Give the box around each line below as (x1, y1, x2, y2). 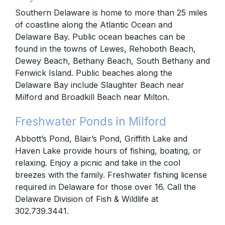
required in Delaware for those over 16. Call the (15, 182, 196, 192)
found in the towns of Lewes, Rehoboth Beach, (15, 43, 196, 54)
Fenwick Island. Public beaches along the (15, 67, 172, 78)
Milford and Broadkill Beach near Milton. (15, 91, 169, 102)
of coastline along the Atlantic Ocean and (15, 19, 172, 30)
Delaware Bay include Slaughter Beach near (15, 79, 184, 90)
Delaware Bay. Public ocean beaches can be (15, 31, 185, 42)
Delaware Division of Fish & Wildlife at (15, 194, 158, 204)
